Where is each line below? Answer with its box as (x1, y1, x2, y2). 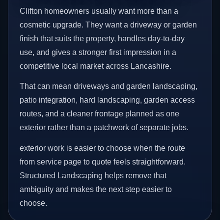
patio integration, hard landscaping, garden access (20, 96, 195, 105)
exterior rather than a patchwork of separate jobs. (20, 123, 189, 132)
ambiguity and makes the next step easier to (20, 185, 172, 193)
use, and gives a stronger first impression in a (20, 48, 177, 56)
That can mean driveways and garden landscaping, (20, 82, 198, 91)
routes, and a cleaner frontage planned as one (20, 110, 180, 118)
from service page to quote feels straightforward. (20, 157, 186, 166)
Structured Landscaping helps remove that (20, 171, 167, 180)
